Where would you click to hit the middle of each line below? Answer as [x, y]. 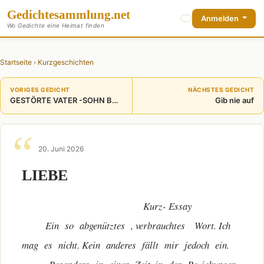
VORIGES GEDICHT [40, 90]
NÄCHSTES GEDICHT [221, 90]
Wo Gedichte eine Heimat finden [56, 25]
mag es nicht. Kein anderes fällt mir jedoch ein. [126, 245]
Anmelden [220, 18]
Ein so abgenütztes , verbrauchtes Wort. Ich [128, 225]
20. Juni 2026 [61, 149]
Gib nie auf [235, 100]
